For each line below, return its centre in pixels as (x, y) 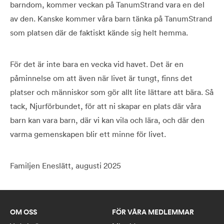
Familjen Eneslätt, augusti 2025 (65, 166)
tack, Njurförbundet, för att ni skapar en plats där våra (105, 106)
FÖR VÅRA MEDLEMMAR (153, 212)
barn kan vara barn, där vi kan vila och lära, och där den (107, 120)
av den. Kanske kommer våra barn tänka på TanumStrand (111, 19)
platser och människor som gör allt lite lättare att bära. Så (112, 92)
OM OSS (23, 212)
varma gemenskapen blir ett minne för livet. (88, 134)
